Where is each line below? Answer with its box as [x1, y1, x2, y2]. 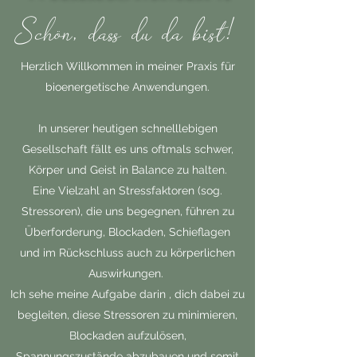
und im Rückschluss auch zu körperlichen [20, 246, 235, 259]
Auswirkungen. [88, 267, 167, 280]
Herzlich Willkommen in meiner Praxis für [20, 60, 235, 73]
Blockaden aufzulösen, [69, 329, 186, 342]
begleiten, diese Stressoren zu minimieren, [18, 308, 237, 321]
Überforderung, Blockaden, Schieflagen [25, 226, 230, 238]
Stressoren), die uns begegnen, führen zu [21, 205, 234, 218]
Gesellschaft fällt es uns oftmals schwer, [22, 143, 233, 155]
